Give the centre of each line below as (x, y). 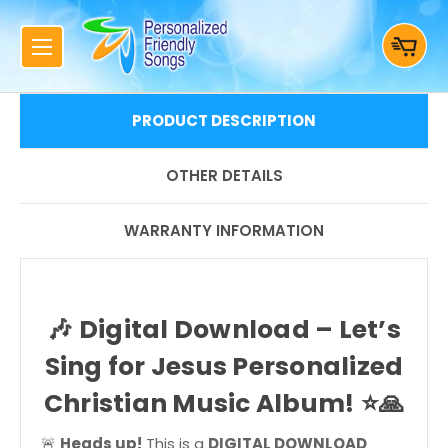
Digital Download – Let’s (239, 329)
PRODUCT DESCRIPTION (224, 120)
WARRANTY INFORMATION (224, 230)
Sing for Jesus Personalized (224, 366)
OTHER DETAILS (224, 175)
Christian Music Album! (199, 403)
